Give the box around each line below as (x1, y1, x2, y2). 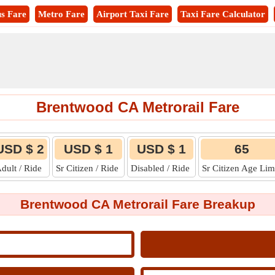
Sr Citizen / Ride (55, 163, 121, 173)
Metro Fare (38, 9, 85, 19)
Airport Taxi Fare (96, 9, 169, 19)
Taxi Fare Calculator (180, 9, 265, 19)
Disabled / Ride (130, 163, 192, 173)
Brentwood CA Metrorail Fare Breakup (20, 197, 255, 211)
